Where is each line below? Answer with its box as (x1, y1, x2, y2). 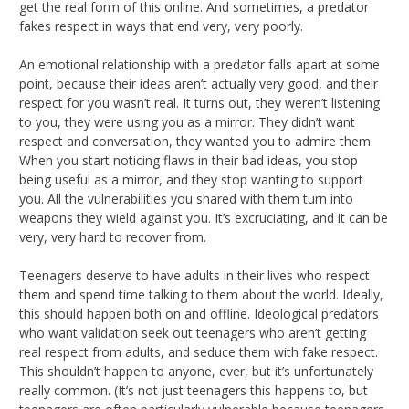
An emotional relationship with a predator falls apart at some (19, 55, 380, 73)
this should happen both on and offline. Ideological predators (19, 304, 379, 322)
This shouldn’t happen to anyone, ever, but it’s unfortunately (19, 362, 373, 380)
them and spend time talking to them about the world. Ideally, (19, 285, 383, 303)
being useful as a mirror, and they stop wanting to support (19, 170, 363, 188)
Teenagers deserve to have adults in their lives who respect (19, 266, 370, 284)
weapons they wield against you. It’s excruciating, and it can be (19, 208, 388, 226)
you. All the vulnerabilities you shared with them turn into (19, 189, 353, 207)
